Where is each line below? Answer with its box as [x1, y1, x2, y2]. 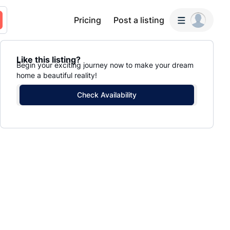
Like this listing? [16, 54, 81, 65]
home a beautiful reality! [16, 70, 97, 80]
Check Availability [77, 90, 137, 99]
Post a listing [113, 15, 164, 25]
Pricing [73, 15, 101, 25]
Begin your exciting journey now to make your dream [16, 60, 194, 69]
